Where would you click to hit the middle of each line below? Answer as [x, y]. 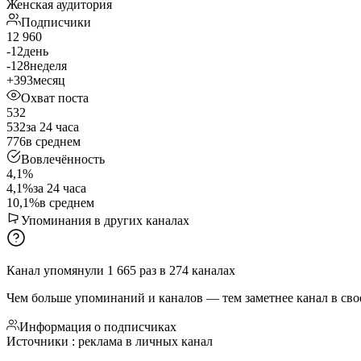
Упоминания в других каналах [105, 220]
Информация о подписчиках [98, 326]
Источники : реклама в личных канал [110, 341]
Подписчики [56, 22]
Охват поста [55, 98]
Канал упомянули [55, 270]
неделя [48, 65]
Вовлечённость [63, 159]
